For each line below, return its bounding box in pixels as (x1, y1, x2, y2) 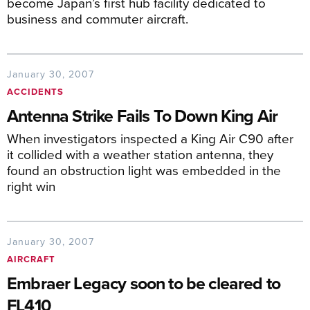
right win (7, 176, 55, 195)
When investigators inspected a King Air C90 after (7, 129, 293, 147)
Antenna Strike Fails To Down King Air (7, 103, 278, 128)
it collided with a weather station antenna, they (7, 145, 273, 163)
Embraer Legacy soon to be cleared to (7, 271, 281, 295)
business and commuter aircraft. (7, 9, 188, 28)
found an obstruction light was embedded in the (7, 161, 281, 179)
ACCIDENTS (7, 85, 64, 98)
